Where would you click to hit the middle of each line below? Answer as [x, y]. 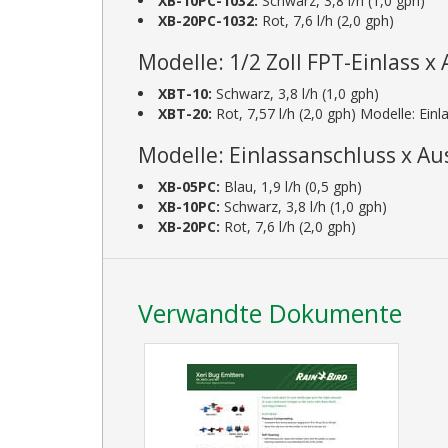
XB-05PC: [189, 186]
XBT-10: [185, 93]
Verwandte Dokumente [270, 312]
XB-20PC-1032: [208, 20]
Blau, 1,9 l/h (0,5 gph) [291, 186]
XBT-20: [185, 113]
